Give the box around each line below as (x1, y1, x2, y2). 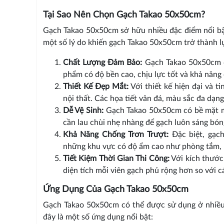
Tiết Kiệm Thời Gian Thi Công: (62, 154, 169, 162)
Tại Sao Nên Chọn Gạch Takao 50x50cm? (42, 10, 205, 19)
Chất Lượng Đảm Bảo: (62, 58, 142, 66)
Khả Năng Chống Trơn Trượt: (62, 130, 169, 138)
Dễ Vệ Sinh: (62, 106, 103, 114)
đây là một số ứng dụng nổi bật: (42, 212, 153, 221)
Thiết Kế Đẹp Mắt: (62, 82, 128, 90)
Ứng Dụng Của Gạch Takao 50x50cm (42, 184, 188, 194)
